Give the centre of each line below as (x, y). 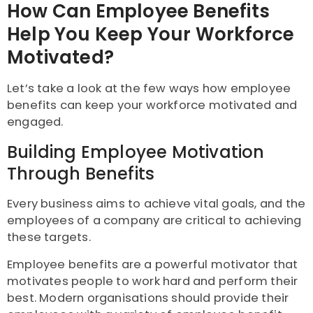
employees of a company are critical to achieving (154, 221)
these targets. (49, 238)
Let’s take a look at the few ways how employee (149, 89)
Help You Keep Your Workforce (151, 35)
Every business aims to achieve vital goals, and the (156, 204)
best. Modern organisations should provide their (148, 298)
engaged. (37, 122)
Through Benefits (81, 174)
